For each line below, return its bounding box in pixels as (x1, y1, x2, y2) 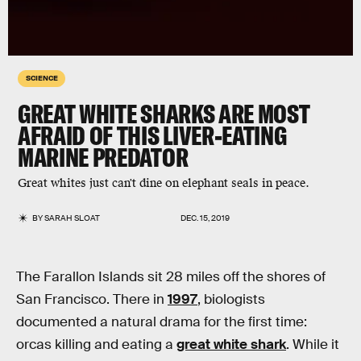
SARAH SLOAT (44, 213, 101, 223)
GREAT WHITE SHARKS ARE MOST (18, 98, 310, 130)
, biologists (197, 291, 265, 308)
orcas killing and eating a (16, 336, 176, 353)
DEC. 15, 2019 (180, 213, 230, 223)
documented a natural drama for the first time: (16, 313, 307, 330)
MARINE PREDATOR (18, 141, 189, 173)
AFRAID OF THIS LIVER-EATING (18, 119, 287, 151)
